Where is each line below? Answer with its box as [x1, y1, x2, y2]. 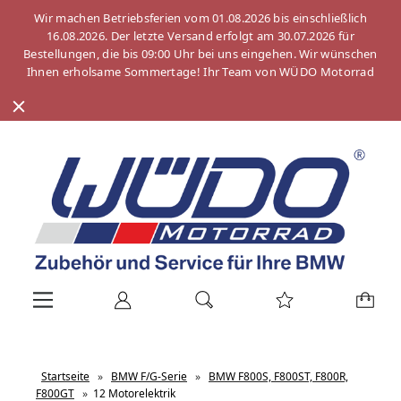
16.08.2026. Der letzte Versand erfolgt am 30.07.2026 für [47, 28, 354, 44]
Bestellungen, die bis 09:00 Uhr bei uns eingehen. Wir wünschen [23, 46, 378, 62]
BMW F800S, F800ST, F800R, [209, 369, 348, 385]
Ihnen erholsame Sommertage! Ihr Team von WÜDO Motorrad [26, 64, 375, 80]
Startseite [41, 369, 90, 385]
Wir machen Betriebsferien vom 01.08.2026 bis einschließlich [34, 10, 367, 26]
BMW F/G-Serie [111, 369, 187, 385]
